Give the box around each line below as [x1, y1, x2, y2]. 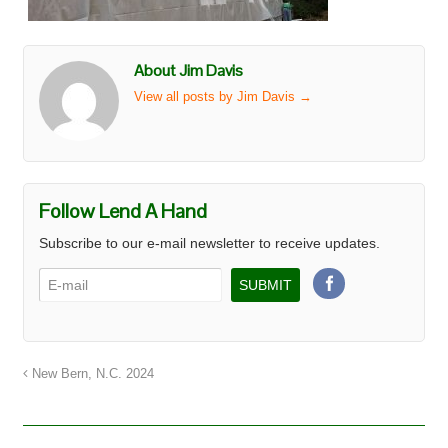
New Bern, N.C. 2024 [27, 367, 154, 382]
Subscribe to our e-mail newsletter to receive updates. [38, 234, 380, 251]
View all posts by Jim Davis [133, 89, 299, 105]
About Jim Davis [133, 59, 243, 81]
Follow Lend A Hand [38, 197, 207, 224]
